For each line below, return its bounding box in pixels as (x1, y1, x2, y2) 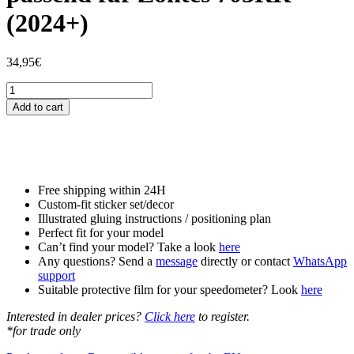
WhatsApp (293, 254, 347, 268)
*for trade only (6, 323, 81, 337)
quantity (6, 180, 46, 194)
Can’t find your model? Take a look (38, 239, 219, 254)
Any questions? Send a (38, 254, 156, 268)
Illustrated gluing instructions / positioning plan (38, 211, 271, 225)
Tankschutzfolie (6, 81, 85, 95)
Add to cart (13, 100, 63, 113)
